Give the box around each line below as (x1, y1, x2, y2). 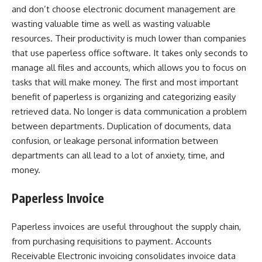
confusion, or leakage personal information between (12, 135, 218, 146)
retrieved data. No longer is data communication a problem (12, 105, 247, 117)
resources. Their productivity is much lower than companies (12, 32, 246, 44)
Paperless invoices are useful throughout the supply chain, (12, 220, 241, 232)
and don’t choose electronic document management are (12, 3, 236, 15)
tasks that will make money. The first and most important (12, 76, 239, 88)
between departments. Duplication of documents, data (12, 120, 231, 132)
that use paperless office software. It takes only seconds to (12, 47, 248, 58)
